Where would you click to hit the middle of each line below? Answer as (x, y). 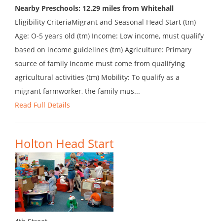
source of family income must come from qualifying (100, 64)
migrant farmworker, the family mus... (77, 91)
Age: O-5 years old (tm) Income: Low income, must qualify (109, 36)
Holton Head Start (64, 144)
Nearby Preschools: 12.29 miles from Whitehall (94, 8)
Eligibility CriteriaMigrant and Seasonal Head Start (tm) (105, 22)
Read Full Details (42, 105)
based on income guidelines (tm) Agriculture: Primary (103, 50)
